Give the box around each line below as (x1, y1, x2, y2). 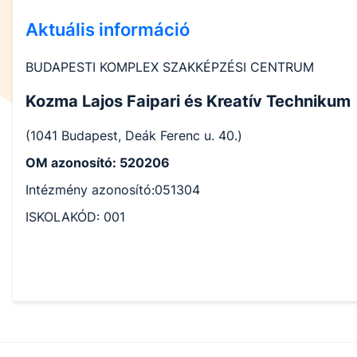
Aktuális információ (25, 19, 190, 41)
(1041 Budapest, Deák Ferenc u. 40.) (25, 127, 242, 144)
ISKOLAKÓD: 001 (25, 209, 125, 226)
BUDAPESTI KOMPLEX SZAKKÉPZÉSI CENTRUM (25, 59, 314, 76)
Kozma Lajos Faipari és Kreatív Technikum (25, 92, 351, 112)
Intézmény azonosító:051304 (25, 182, 200, 198)
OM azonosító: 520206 (25, 155, 170, 171)
